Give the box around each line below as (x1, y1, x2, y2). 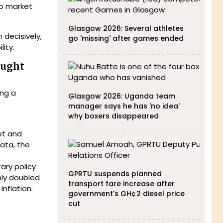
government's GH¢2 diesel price (68, 189, 185, 199)
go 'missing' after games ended (68, 33, 184, 43)
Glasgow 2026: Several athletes (68, 23, 184, 33)
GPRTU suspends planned (68, 169, 162, 179)
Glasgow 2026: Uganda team (68, 91, 175, 101)
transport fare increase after (68, 179, 175, 189)
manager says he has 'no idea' (68, 101, 180, 111)
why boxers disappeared (68, 111, 159, 121)
